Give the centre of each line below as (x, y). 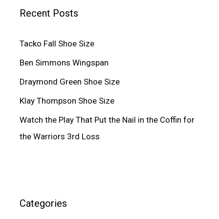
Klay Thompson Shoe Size (67, 101)
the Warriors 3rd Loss (60, 137)
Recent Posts (49, 13)
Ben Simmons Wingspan (64, 63)
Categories (43, 204)
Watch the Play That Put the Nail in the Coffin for (107, 120)
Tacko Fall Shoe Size (57, 44)
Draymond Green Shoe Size (70, 82)
